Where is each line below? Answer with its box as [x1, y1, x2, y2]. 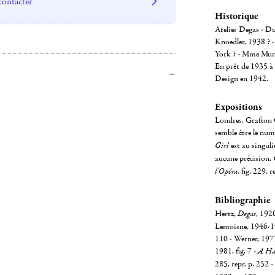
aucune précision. [214, 153, 273, 164]
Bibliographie [214, 194, 271, 206]
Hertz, [214, 208, 238, 219]
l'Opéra [214, 166, 238, 177]
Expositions [214, 101, 262, 113]
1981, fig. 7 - [214, 246, 258, 257]
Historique [214, 10, 258, 22]
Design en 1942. [214, 73, 268, 84]
